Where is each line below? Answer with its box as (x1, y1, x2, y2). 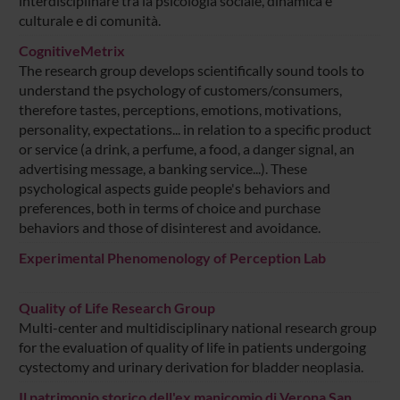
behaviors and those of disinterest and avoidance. (18, 218, 321, 236)
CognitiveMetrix (18, 41, 125, 59)
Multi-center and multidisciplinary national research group (18, 318, 377, 336)
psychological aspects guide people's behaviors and (18, 179, 330, 196)
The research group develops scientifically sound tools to (18, 61, 364, 79)
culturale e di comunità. (18, 11, 161, 29)
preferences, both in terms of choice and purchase (18, 198, 321, 216)
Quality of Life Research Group (18, 298, 215, 316)
